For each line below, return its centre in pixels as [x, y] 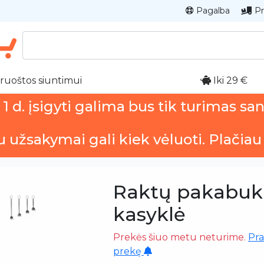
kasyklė [149, 214]
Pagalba [212, 11]
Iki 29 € [229, 80]
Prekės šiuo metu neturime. [181, 237]
